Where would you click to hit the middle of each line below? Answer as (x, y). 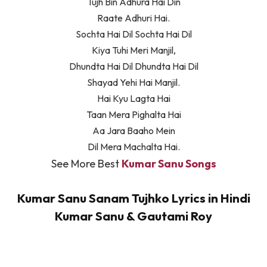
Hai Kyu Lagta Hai (133, 99)
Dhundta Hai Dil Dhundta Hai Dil (133, 66)
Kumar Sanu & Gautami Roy (133, 216)
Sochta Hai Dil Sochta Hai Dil (133, 34)
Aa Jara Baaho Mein (133, 131)
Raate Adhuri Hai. (133, 18)
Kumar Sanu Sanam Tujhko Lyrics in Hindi (133, 198)
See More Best (86, 164)
